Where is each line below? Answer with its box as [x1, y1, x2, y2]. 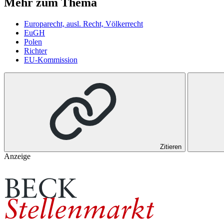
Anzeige [4, 152, 30, 161]
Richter [24, 46, 47, 55]
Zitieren [160, 143, 181, 151]
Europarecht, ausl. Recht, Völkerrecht [24, 19, 143, 28]
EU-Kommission [24, 55, 77, 64]
